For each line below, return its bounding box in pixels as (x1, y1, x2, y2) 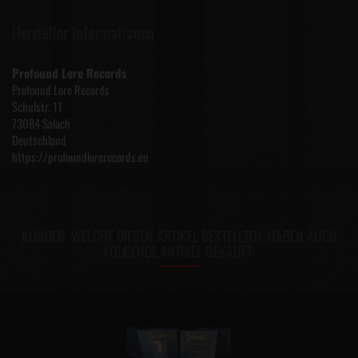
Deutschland (12, 131, 66, 149)
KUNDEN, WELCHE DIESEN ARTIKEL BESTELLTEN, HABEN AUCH (21, 225, 337, 246)
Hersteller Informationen (12, 20, 154, 44)
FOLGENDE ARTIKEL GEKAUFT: (103, 241, 255, 261)
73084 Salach (12, 114, 70, 132)
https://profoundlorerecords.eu (12, 148, 149, 165)
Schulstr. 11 (12, 97, 62, 115)
